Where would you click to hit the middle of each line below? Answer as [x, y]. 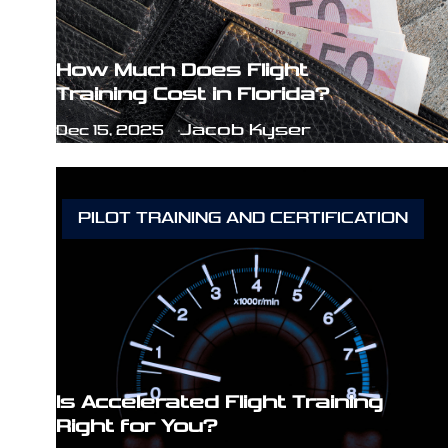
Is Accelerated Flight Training [219, 403]
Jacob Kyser [245, 131]
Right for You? [136, 427]
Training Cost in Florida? [192, 95]
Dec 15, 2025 [110, 131]
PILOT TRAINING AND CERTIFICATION [243, 219]
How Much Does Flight [182, 71]
